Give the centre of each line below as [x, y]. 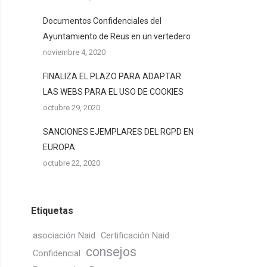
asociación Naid [64, 235]
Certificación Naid [135, 235]
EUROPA [59, 147]
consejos [111, 252]
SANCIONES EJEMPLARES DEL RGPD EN [118, 132]
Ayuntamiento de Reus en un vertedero [117, 36]
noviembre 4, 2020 [74, 52]
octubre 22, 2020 [72, 163]
